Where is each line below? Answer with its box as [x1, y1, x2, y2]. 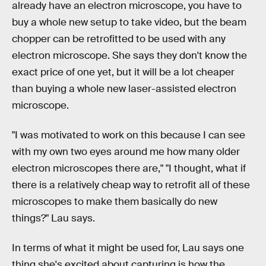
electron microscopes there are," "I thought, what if [12, 161, 246, 175]
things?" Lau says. [12, 211, 95, 224]
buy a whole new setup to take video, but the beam [12, 16, 246, 29]
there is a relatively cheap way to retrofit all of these [12, 178, 250, 191]
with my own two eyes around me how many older [12, 145, 240, 158]
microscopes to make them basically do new [12, 195, 217, 208]
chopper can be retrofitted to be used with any [12, 33, 226, 46]
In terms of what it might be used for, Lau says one [12, 241, 244, 254]
